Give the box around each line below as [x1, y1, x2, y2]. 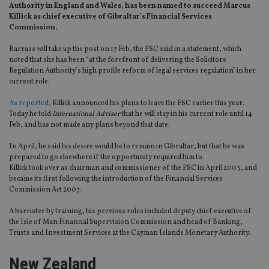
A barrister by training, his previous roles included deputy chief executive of [9, 207, 252, 217]
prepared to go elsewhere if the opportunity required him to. [9, 153, 204, 163]
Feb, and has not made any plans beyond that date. [9, 120, 170, 130]
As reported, [9, 98, 51, 109]
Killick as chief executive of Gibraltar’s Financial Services [9, 12, 212, 22]
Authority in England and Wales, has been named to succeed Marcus [9, 1, 250, 11]
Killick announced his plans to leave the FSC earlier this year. [51, 98, 244, 109]
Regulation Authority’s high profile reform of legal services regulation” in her [9, 66, 256, 76]
